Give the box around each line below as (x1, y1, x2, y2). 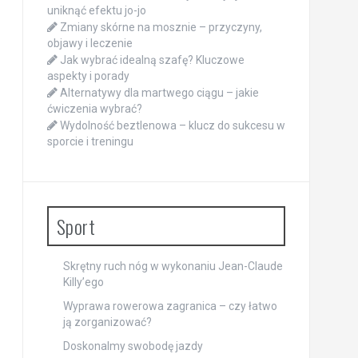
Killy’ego (62, 276, 104, 288)
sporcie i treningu (46, 135, 133, 148)
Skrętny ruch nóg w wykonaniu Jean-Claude (62, 260, 283, 272)
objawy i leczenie (46, 37, 133, 50)
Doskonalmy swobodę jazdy (62, 340, 203, 352)
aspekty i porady (46, 70, 129, 82)
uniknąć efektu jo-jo (46, 4, 146, 17)
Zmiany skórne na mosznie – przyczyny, (59, 21, 262, 34)
